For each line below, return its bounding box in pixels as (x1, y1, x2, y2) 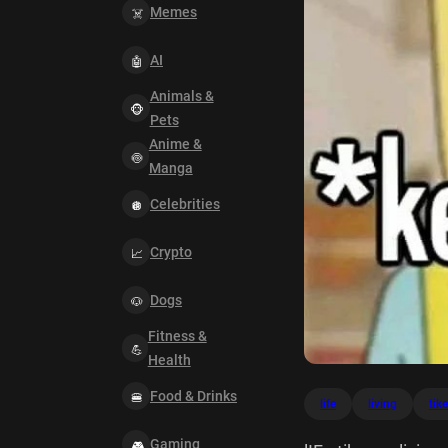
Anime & (148, 136, 202, 152)
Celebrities (150, 196, 220, 212)
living (368, 397, 397, 411)
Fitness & (147, 328, 207, 344)
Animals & (149, 88, 214, 104)
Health (147, 352, 191, 368)
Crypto (150, 244, 192, 260)
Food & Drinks (150, 388, 237, 404)
